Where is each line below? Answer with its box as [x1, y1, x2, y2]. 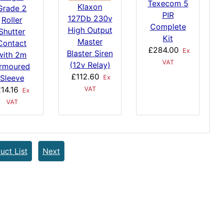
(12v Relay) [69, 60, 110, 70]
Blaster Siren [67, 48, 113, 59]
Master [77, 37, 103, 47]
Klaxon [77, 2, 102, 12]
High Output [67, 25, 112, 35]
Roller [1, 15, 22, 25]
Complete [150, 21, 186, 31]
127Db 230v [67, 14, 112, 24]
